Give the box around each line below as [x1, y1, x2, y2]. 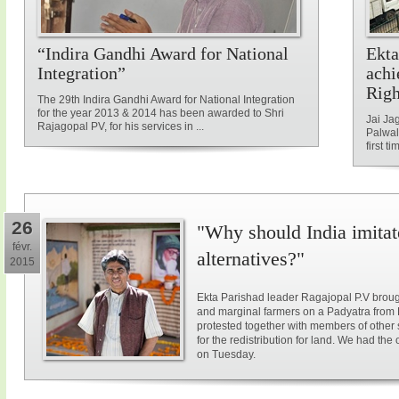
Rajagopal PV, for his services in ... [37, 120, 204, 133]
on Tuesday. [197, 348, 256, 361]
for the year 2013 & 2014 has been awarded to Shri [37, 107, 284, 119]
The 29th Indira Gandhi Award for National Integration [37, 94, 295, 106]
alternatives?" [197, 248, 305, 270]
